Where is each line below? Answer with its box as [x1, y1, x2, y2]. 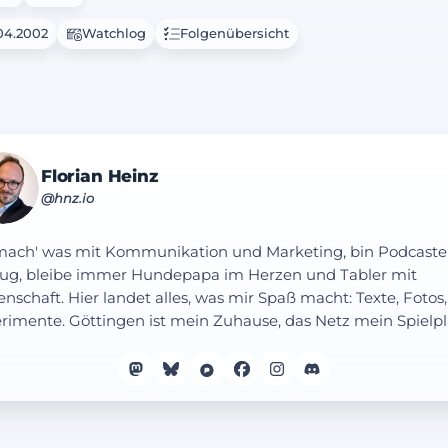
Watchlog [81, 25, 146, 41]
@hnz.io [41, 190, 94, 207]
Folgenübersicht [179, 25, 289, 41]
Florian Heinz [41, 164, 158, 186]
